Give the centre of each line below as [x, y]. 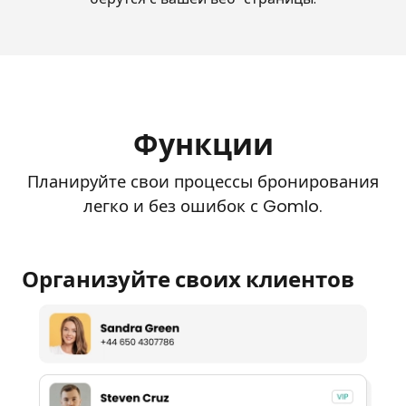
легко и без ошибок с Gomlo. [203, 206]
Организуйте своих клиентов [188, 279]
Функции [203, 144]
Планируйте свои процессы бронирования [203, 181]
